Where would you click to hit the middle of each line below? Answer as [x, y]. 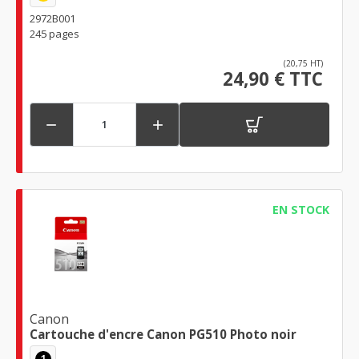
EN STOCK [301, 209]
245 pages [54, 33]
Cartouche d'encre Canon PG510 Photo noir [163, 335]
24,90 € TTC [273, 79]
